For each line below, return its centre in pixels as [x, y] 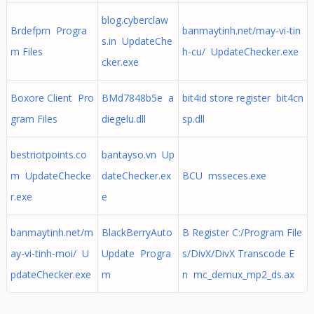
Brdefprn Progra [48, 30]
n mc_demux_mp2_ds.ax [238, 274]
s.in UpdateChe [137, 41]
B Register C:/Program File [242, 232]
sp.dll [193, 119]
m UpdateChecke [50, 176]
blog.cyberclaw [135, 20]
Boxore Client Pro [52, 98]
